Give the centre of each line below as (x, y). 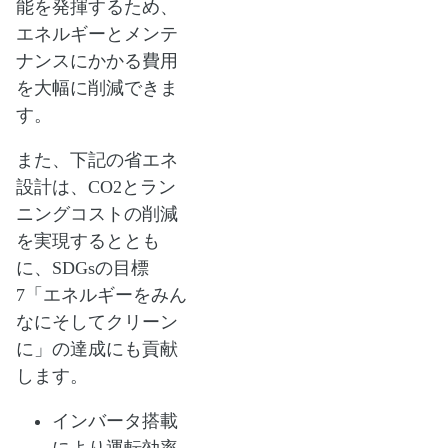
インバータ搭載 (115, 421)
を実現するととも (88, 241)
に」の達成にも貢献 (97, 349)
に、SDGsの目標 (82, 268)
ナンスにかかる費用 (97, 61)
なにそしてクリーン (97, 322)
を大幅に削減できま (97, 88)
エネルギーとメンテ (97, 34)
